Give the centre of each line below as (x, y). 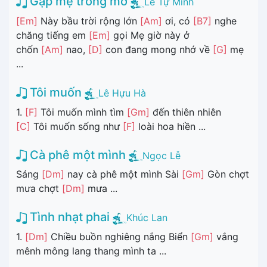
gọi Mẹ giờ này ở (150, 35)
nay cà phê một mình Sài (123, 174)
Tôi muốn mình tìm (82, 112)
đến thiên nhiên (185, 112)
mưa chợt (39, 189)
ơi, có (178, 21)
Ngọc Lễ (162, 155)
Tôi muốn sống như (77, 126)
